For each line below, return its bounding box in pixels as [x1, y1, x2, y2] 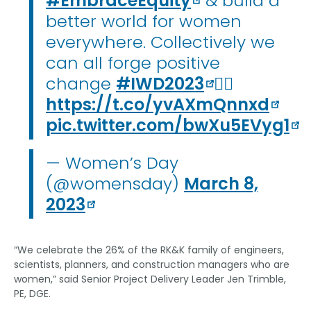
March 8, [184, 171, 258, 195]
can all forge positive [46, 51, 220, 74]
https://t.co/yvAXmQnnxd [46, 92, 269, 116]
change [46, 72, 116, 95]
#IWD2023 [116, 72, 204, 95]
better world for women [46, 9, 242, 33]
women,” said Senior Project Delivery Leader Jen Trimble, [14, 271, 286, 286]
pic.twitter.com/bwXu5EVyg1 [46, 113, 289, 137]
